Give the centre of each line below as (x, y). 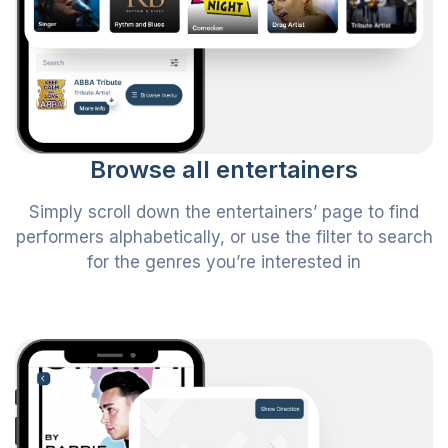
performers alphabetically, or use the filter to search (224, 237)
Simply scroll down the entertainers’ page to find (224, 212)
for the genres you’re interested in (224, 262)
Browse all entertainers (224, 170)
